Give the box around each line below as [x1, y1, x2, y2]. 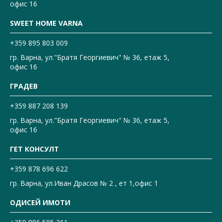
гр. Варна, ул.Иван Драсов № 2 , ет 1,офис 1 [10, 178, 158, 188]
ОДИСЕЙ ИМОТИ [10, 198, 70, 208]
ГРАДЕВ [10, 81, 38, 91]
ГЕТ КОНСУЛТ [10, 144, 59, 154]
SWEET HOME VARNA [10, 18, 83, 28]
